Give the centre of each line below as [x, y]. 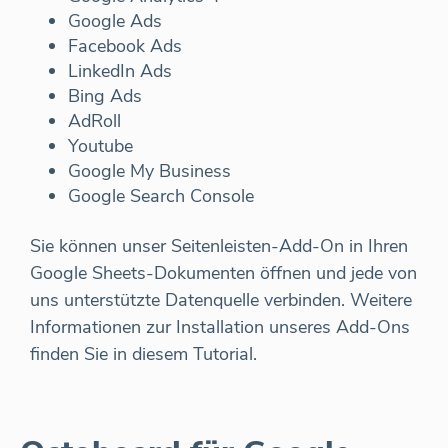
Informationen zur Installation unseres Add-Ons [220, 327]
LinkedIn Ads [120, 71]
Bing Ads [105, 96]
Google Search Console [161, 196]
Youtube [100, 146]
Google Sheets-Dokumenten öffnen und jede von [223, 273]
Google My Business [149, 171]
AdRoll [94, 121]
